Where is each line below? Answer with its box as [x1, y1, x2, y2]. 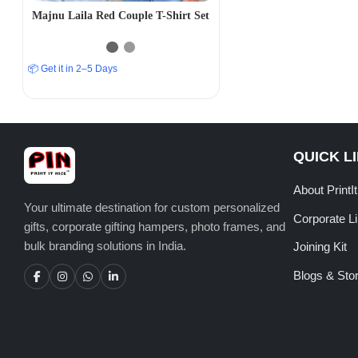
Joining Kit [292, 240, 347, 254]
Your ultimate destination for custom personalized [24, 201, 280, 215]
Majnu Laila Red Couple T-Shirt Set [32, 10, 210, 22]
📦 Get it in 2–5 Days [28, 63, 118, 75]
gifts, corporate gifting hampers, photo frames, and [24, 220, 285, 234]
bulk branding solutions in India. [24, 239, 186, 253]
